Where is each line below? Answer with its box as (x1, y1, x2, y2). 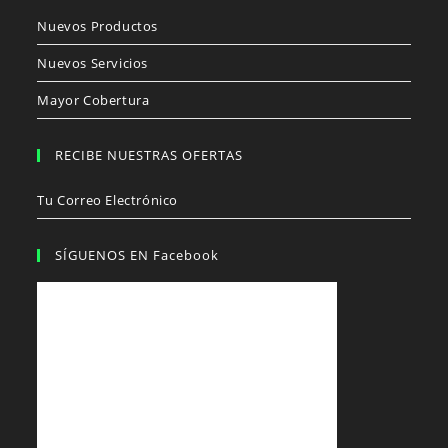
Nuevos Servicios (37, 54, 149, 73)
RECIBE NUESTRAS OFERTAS (55, 146, 244, 165)
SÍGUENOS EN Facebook (55, 246, 220, 265)
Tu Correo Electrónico (37, 191, 179, 210)
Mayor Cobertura (37, 91, 150, 110)
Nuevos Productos (37, 17, 159, 36)
